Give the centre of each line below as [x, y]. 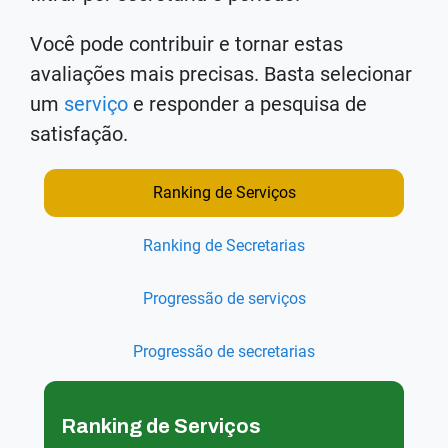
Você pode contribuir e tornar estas [186, 43]
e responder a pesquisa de [247, 103]
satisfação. [79, 133]
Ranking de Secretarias [224, 245]
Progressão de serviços [224, 298]
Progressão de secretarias [224, 351]
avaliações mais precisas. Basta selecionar [221, 73]
